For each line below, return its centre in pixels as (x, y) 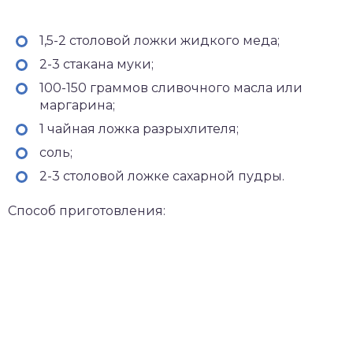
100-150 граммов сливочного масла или (171, 88)
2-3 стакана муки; (97, 64)
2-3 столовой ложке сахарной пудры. (162, 176)
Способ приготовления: (87, 211)
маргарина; (77, 105)
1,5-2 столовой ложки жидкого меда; (160, 41)
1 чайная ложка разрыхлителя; (139, 129)
